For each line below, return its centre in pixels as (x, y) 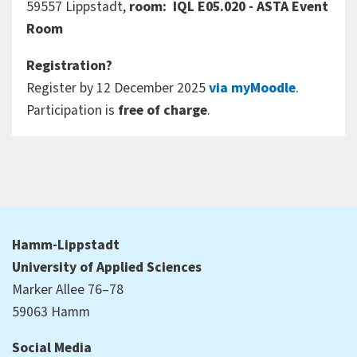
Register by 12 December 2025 (117, 88)
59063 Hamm (51, 312)
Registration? (69, 66)
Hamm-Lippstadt (66, 245)
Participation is (70, 111)
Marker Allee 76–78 (68, 289)
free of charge (161, 111)
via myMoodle (252, 88)
